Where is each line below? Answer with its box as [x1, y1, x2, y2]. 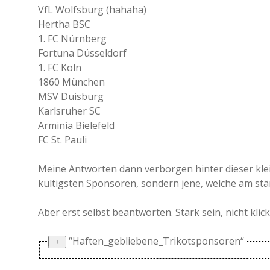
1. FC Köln [38, 61, 81, 74]
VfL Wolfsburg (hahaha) [38, 3, 146, 16]
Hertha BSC [38, 17, 90, 31]
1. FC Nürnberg [38, 32, 107, 45]
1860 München [38, 75, 105, 89]
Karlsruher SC [38, 104, 101, 118]
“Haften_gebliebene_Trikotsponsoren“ [69, 234, 244, 248]
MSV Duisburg [38, 90, 104, 103]
